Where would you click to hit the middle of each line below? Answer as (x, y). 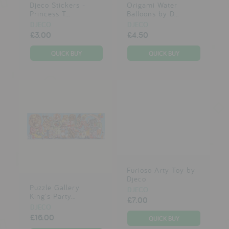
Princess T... (50, 13)
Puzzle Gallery (54, 188)
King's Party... (52, 196)
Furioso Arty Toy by (161, 170)
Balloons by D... (153, 13)
